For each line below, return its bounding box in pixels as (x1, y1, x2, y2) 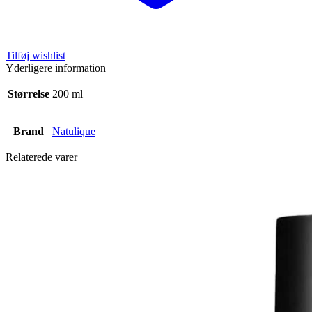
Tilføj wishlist (6, 49, 65, 61)
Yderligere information (6, 61, 106, 74)
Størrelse (8, 87, 49, 100)
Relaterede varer (6, 150, 77, 163)
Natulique (52, 125, 95, 137)
